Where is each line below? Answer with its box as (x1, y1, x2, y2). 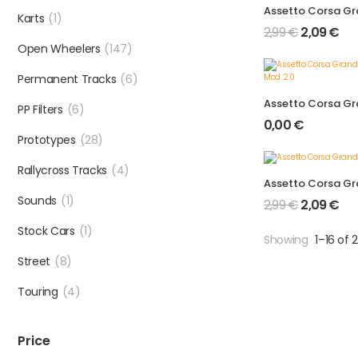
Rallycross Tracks (18, 162, 108, 178)
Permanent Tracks (18, 71, 117, 87)
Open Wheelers (18, 41, 101, 57)
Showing (264, 232, 312, 248)
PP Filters (18, 101, 63, 117)
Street (18, 253, 50, 269)
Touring (18, 284, 58, 300)
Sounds (18, 193, 57, 209)
